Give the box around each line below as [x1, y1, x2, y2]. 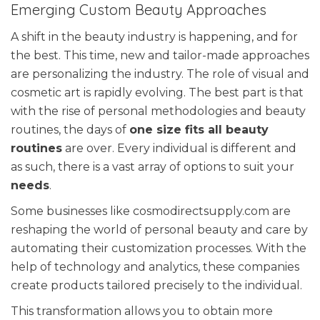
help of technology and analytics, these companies [11, 260, 299, 274]
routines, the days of [11, 123, 129, 136]
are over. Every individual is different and [62, 141, 296, 155]
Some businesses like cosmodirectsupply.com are [11, 204, 291, 218]
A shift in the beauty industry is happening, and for [11, 30, 298, 44]
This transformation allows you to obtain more [11, 304, 273, 318]
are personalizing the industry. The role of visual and [11, 67, 309, 81]
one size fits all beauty [129, 123, 269, 136]
